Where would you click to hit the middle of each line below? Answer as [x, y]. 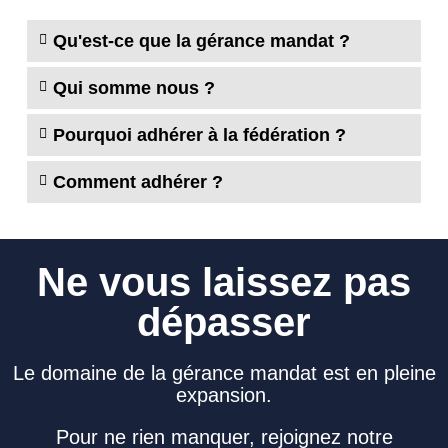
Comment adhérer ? [138, 181]
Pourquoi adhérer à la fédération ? [200, 134]
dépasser [224, 321]
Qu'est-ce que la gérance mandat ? [202, 40]
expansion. [224, 394]
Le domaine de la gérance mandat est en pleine [224, 372]
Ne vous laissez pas [224, 281]
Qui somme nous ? [134, 87]
